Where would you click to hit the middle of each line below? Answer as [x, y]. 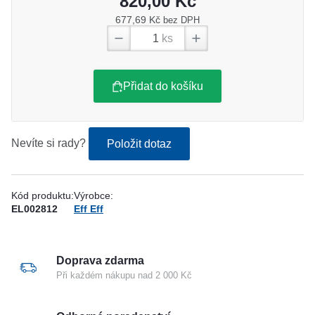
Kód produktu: [43, 196]
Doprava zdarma [100, 261]
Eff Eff [89, 209]
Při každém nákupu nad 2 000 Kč [124, 276]
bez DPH [181, 20]
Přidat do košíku [163, 86]
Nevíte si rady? [50, 143]
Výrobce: [94, 196]
